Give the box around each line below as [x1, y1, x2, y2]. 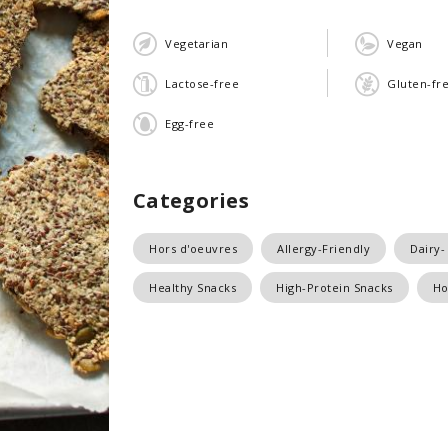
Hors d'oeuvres [149, 241, 237, 256]
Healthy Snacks [149, 280, 236, 295]
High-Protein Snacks [276, 280, 393, 295]
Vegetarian [165, 35, 228, 51]
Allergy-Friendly [277, 241, 370, 256]
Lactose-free [165, 75, 239, 91]
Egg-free [165, 115, 214, 131]
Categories [133, 187, 249, 214]
